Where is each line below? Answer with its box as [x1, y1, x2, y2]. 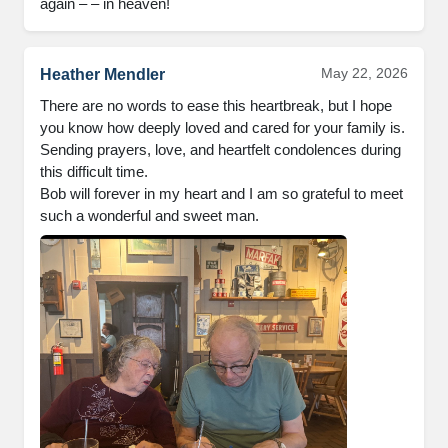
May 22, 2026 [321, 65, 408, 81]
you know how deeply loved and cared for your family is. [40, 119, 405, 136]
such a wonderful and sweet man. [40, 207, 259, 224]
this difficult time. [40, 163, 148, 180]
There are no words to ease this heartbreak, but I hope [40, 97, 392, 114]
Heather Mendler [40, 66, 165, 83]
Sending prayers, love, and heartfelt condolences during [40, 141, 401, 158]
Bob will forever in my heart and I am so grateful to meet [40, 185, 403, 202]
